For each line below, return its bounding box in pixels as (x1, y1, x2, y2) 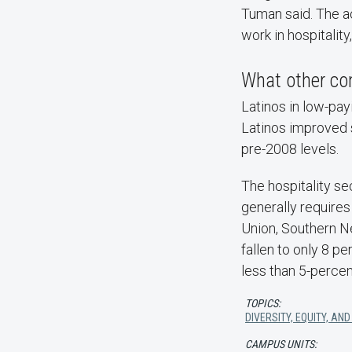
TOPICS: (245, 296, 280, 310)
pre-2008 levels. (241, 140, 339, 157)
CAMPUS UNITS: (245, 337, 317, 350)
